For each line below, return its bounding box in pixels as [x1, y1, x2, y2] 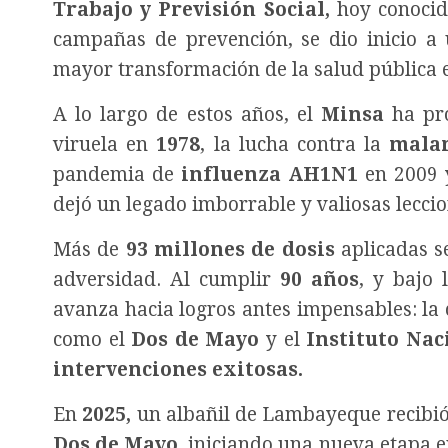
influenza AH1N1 [181, 163, 359, 187]
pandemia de [53, 163, 182, 187]
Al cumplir [170, 268, 280, 292]
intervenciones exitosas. [53, 358, 303, 382]
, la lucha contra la [200, 133, 390, 157]
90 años [280, 268, 359, 292]
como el [53, 328, 132, 352]
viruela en [53, 133, 157, 157]
